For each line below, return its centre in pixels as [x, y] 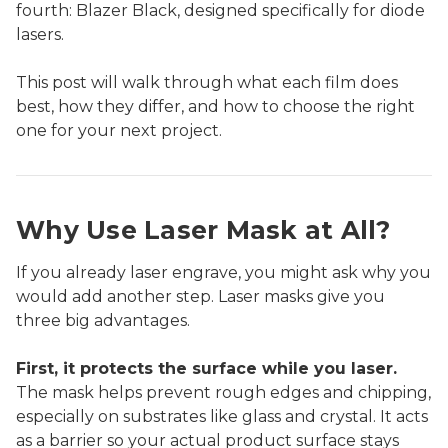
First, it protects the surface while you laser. [206, 368]
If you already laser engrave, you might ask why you [223, 272]
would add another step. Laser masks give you [200, 296]
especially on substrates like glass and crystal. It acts [222, 416]
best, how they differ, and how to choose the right [215, 106]
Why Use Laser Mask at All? [203, 229]
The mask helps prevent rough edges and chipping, [223, 392]
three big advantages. [103, 320]
